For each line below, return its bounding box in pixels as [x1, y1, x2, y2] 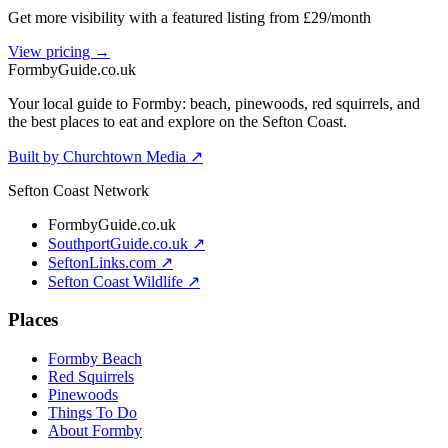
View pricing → [8, 42, 110, 60]
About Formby [48, 422, 142, 440]
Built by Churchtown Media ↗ [8, 147, 203, 165]
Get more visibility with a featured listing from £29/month [8, 8, 371, 26]
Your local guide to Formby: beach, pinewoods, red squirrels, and [8, 94, 420, 112]
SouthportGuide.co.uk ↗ [48, 234, 205, 252]
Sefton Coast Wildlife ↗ [48, 272, 200, 290]
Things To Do [48, 404, 137, 422]
